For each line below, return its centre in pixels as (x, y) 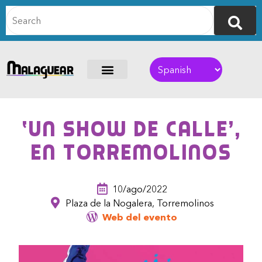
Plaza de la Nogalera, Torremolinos (140, 203)
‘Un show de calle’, (131, 129)
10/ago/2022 (140, 189)
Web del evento (140, 217)
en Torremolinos (131, 153)
